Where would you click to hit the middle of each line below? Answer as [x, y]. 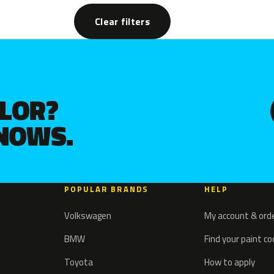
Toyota [78, 262]
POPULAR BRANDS [106, 189]
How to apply [229, 262]
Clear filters [122, 22]
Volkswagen [87, 216]
